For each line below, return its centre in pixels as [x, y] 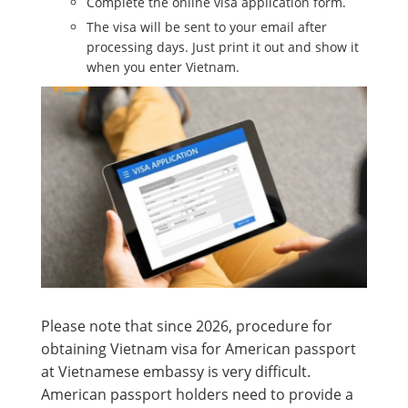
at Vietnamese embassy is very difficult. [176, 371]
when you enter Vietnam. [163, 67]
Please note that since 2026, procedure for [187, 326]
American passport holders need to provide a [197, 394]
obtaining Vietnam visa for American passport [199, 348]
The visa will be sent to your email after [207, 27]
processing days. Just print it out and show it [223, 47]
